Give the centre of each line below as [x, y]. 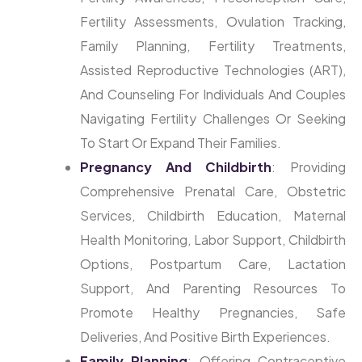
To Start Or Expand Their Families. [181, 143]
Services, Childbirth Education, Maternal [213, 216]
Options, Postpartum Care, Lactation [213, 264]
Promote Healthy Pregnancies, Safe [213, 313]
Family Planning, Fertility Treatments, [213, 46]
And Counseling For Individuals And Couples [213, 95]
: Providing [309, 167]
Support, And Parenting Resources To [213, 288]
